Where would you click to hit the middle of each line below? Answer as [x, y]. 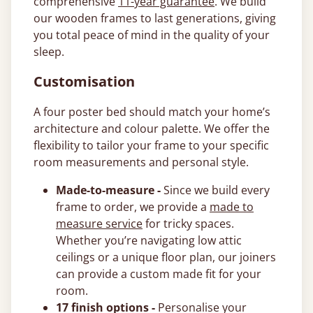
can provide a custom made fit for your [159, 274]
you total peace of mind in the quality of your [152, 35]
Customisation [84, 81]
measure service [99, 224]
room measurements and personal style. [141, 162]
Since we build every [215, 190]
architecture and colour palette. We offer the [152, 129]
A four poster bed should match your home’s [152, 112]
